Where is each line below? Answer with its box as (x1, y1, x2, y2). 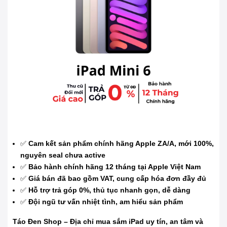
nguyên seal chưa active (20, 150, 105, 159)
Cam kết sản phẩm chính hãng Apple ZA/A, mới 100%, (28, 139, 214, 147)
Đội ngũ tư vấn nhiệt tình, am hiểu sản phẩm (28, 197, 183, 206)
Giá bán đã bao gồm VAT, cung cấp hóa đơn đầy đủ (28, 174, 206, 182)
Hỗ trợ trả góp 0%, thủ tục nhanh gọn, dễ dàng (28, 185, 191, 194)
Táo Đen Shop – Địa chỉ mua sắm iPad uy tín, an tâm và (13, 217, 203, 225)
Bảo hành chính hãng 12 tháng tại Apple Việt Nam (28, 162, 201, 171)
